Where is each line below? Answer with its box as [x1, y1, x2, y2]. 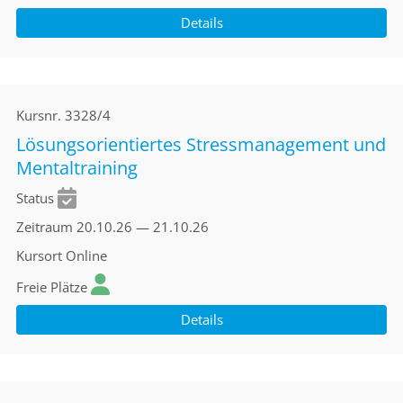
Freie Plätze [16, 278, 87, 296]
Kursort [16, 246, 62, 264]
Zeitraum [16, 218, 73, 236]
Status [16, 189, 54, 207]
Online [66, 246, 107, 264]
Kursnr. [16, 106, 61, 124]
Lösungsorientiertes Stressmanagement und [16, 132, 386, 157]
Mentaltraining [16, 156, 138, 180]
